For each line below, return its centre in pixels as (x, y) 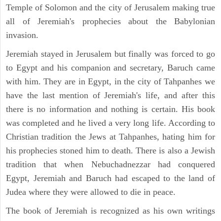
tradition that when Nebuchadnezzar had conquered (110, 165)
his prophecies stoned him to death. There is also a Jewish (110, 151)
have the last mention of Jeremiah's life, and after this (110, 95)
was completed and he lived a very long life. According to (110, 123)
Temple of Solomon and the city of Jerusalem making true (110, 8)
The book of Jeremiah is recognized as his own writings (110, 211)
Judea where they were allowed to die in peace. (91, 192)
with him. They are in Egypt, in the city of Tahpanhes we (110, 82)
